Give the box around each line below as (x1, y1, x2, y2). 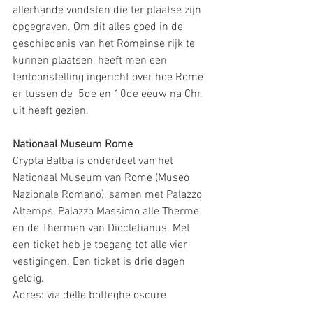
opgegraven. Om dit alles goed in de (13, 20, 186, 34)
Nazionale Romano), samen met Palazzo (13, 187, 205, 202)
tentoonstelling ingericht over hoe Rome (13, 70, 206, 85)
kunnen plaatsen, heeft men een (13, 53, 170, 68)
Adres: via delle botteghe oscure (13, 288, 166, 303)
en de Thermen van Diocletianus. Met (13, 221, 193, 235)
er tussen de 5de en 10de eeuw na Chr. (13, 87, 205, 101)
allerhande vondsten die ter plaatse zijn (13, 3, 204, 17)
